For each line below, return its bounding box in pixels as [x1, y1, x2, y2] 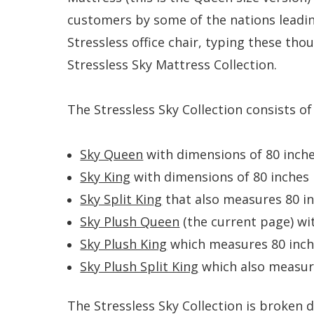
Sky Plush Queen [80, 212, 180, 230]
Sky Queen [80, 145, 144, 163]
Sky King [80, 168, 131, 185]
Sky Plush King [80, 235, 168, 252]
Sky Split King [80, 190, 163, 207]
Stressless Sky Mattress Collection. [67, 55, 277, 73]
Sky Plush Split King [80, 257, 199, 275]
